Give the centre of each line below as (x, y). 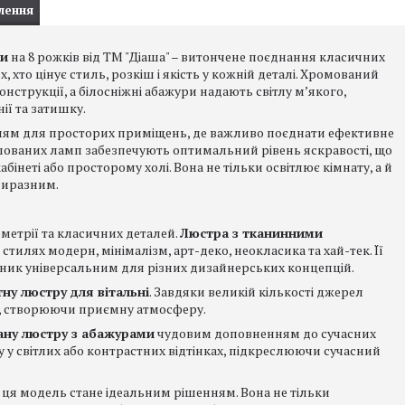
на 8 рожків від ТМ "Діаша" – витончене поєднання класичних (197, 57)
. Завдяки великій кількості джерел (256, 292)
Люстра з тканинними (251, 233)
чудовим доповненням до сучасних (265, 333)
